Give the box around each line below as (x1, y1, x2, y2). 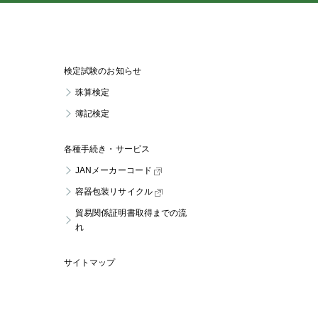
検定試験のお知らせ (63, 66, 142, 77)
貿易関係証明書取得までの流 (75, 208, 187, 219)
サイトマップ (63, 258, 116, 268)
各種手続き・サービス (63, 144, 150, 155)
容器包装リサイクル (75, 187, 153, 197)
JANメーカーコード (75, 165, 153, 176)
